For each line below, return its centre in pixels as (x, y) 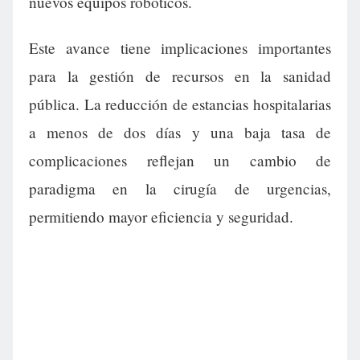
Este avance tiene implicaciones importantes (180, 48)
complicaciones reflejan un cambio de (180, 161)
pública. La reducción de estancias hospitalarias (180, 104)
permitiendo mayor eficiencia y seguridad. (161, 217)
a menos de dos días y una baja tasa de (180, 133)
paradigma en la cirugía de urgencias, (180, 189)
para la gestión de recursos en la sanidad (180, 76)
